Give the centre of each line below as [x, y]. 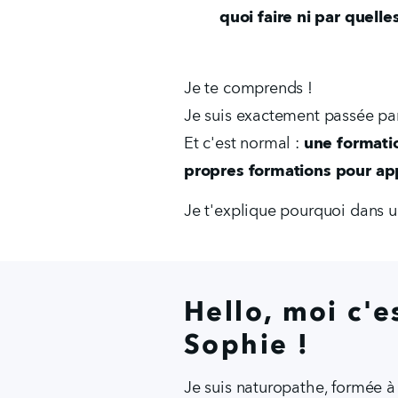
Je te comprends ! [251, 89]
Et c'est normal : [244, 144]
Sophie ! [247, 346]
